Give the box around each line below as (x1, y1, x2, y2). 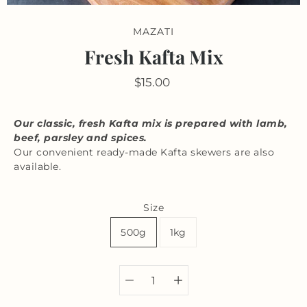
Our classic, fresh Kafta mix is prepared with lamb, (14, 117, 288, 130)
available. (14, 160, 61, 173)
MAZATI (133, 25, 174, 38)
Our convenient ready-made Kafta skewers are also (14, 146, 274, 159)
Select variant (113, 258, 193, 271)
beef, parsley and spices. (14, 132, 147, 145)
